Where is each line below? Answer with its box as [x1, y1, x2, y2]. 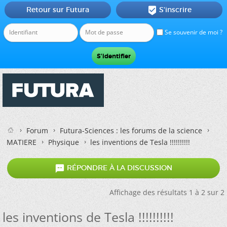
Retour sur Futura [26, 5, 89, 14]
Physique [48, 137, 79, 147]
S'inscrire [159, 5, 192, 14]
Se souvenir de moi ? [163, 28, 222, 36]
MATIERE [7, 137, 36, 147]
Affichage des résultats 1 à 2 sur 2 [109, 187, 224, 197]
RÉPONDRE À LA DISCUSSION [65, 163, 172, 173]
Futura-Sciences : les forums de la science [60, 126, 202, 135]
